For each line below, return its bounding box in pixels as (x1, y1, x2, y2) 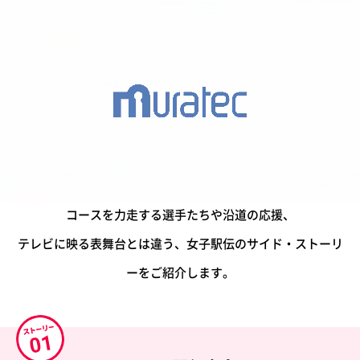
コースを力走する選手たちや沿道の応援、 (65, 206, 295, 223)
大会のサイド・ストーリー (59, 106, 301, 136)
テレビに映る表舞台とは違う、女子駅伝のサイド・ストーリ (17, 235, 343, 252)
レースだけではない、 (80, 76, 280, 106)
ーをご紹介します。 (125, 264, 235, 281)
